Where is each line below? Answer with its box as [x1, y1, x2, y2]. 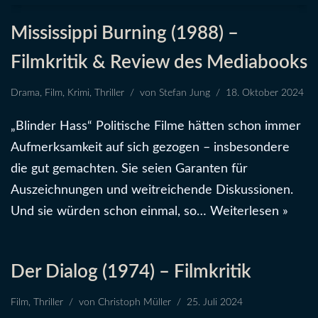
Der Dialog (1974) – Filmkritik [11, 262, 251, 281]
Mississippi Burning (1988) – [11, 23, 238, 43]
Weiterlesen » [210, 204, 288, 218]
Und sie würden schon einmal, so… [11, 204, 210, 218]
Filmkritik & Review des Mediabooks [11, 53, 307, 72]
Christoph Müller [98, 297, 171, 307]
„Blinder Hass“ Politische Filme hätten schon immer [11, 119, 301, 133]
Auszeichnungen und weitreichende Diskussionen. [11, 183, 293, 197]
